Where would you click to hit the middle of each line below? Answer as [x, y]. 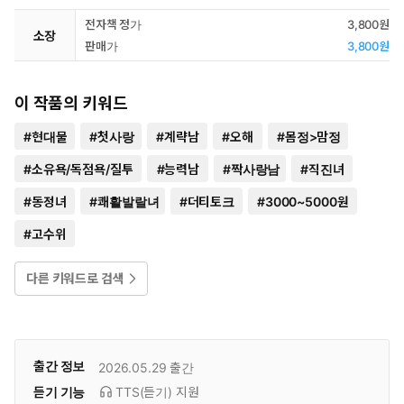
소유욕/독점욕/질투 [82, 169]
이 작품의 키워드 [71, 103]
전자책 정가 [114, 24]
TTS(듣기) [146, 392]
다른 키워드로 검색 [75, 278]
